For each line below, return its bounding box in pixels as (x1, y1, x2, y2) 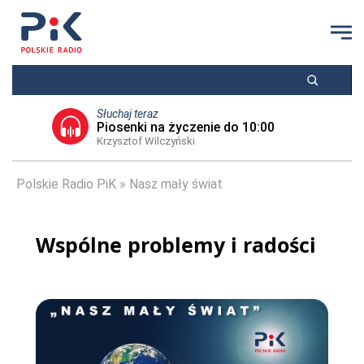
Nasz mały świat (129, 176, 223, 192)
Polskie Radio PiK (16, 176, 116, 192)
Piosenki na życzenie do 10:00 (96, 119, 275, 135)
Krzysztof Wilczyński (96, 135, 195, 147)
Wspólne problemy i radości (36, 231, 316, 258)
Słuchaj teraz (96, 107, 158, 120)
